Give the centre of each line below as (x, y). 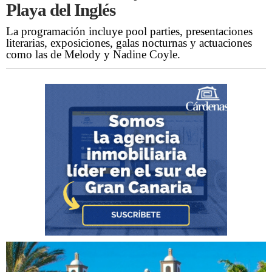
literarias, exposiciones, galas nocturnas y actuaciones (129, 43)
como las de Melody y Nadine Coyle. (93, 55)
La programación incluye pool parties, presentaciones (129, 32)
